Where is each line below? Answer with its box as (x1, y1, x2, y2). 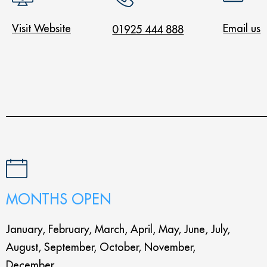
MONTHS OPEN (6, 190, 111, 208)
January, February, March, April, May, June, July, (6, 222, 230, 236)
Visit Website (12, 21, 71, 35)
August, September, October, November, (6, 240, 195, 254)
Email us (223, 21, 261, 35)
